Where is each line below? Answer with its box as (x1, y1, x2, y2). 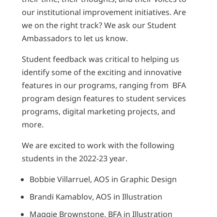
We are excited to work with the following (21, 139, 174, 151)
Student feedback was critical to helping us (21, 53, 179, 64)
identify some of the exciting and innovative (21, 66, 182, 77)
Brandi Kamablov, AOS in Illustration (29, 191, 162, 202)
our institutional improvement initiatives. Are (21, 6, 186, 17)
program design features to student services (21, 93, 186, 104)
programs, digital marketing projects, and (21, 106, 175, 117)
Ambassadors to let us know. (21, 32, 128, 44)
